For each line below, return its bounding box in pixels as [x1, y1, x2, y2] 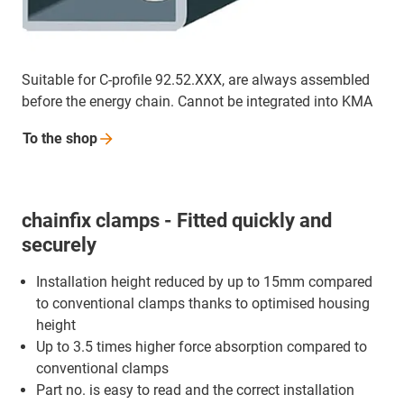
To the [23, 130, 66, 148]
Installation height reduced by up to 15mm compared [36, 273, 372, 291]
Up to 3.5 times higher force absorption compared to [36, 338, 367, 356]
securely [22, 234, 96, 257]
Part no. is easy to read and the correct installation [36, 381, 354, 399]
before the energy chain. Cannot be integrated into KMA [22, 93, 372, 111]
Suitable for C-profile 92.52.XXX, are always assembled [22, 71, 370, 89]
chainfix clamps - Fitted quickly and [22, 209, 332, 233]
